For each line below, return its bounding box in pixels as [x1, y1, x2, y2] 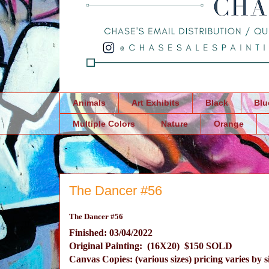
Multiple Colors [72, 119, 135, 129]
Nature [160, 119, 188, 129]
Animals [72, 98, 106, 108]
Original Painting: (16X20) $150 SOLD [68, 240, 232, 251]
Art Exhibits [131, 98, 180, 108]
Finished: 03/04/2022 [68, 227, 153, 238]
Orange [213, 119, 244, 129]
